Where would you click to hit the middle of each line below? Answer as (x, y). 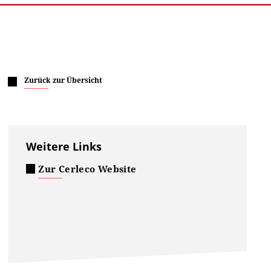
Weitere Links (64, 146)
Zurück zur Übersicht (64, 80)
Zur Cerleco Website (87, 169)
